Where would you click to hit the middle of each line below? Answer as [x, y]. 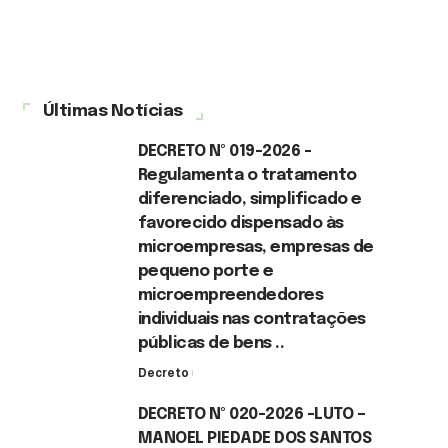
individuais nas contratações [251, 319]
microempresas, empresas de [255, 247]
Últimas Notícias [112, 111]
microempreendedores [230, 295]
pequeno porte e [205, 271]
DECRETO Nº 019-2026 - [224, 151]
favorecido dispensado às [240, 223]
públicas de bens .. [211, 343]
